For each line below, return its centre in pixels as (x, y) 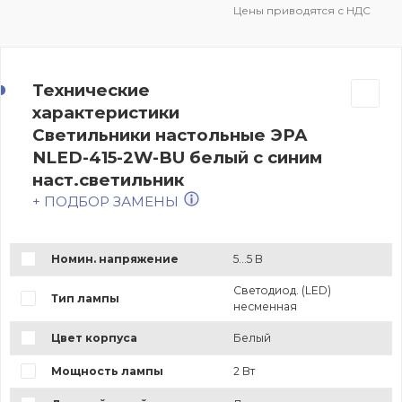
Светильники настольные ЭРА (170, 135)
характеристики (106, 113)
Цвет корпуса (94, 338)
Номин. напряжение (114, 259)
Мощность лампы (107, 371)
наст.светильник (108, 180)
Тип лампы (85, 299)
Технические (91, 91)
